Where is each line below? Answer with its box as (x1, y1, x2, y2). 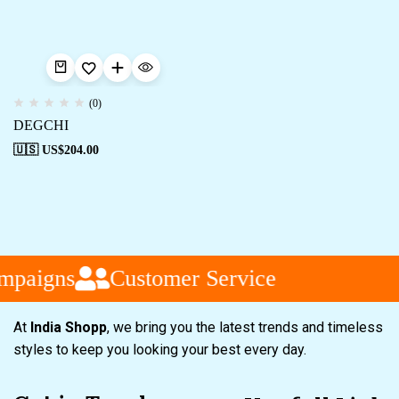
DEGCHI (13, 118, 69, 133)
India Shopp (30, 319, 107, 336)
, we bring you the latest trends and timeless (107, 319, 383, 336)
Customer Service (104, 265, 272, 291)
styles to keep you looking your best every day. (13, 341, 310, 358)
